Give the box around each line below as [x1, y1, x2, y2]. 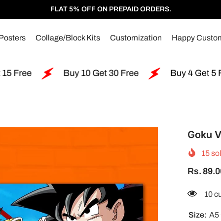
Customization [110, 34, 162, 42]
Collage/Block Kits [36, 34, 100, 42]
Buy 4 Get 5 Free [121, 68, 187, 78]
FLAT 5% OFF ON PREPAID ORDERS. [50, 5, 171, 13]
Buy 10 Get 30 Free [14, 68, 90, 78]
